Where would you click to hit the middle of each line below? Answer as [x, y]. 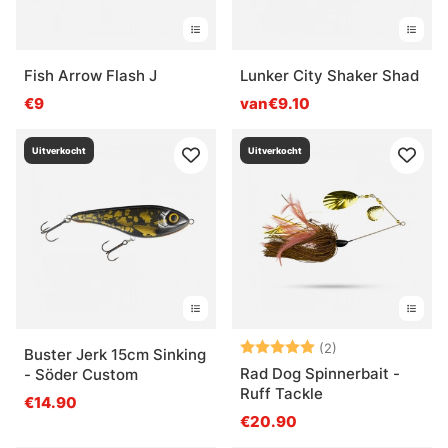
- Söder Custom [81, 374]
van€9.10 [275, 103]
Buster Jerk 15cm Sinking [115, 354]
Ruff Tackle [281, 393]
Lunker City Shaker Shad [329, 75]
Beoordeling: [287, 346]
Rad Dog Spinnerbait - [320, 373]
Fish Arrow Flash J [90, 75]
